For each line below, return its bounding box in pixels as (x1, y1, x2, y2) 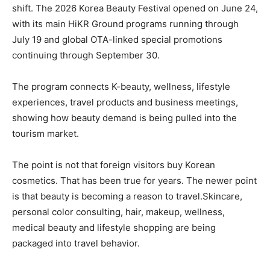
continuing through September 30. (12, 49, 160, 61)
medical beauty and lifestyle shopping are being (12, 221, 216, 233)
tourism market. (12, 127, 79, 139)
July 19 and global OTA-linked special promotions (12, 33, 222, 45)
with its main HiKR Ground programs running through (12, 17, 239, 30)
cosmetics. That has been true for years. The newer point (12, 174, 257, 186)
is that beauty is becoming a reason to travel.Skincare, (12, 190, 242, 202)
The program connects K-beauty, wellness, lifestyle (12, 80, 230, 92)
